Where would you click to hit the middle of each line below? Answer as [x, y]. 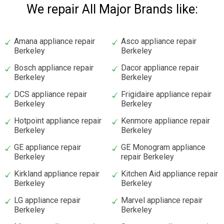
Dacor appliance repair [160, 67]
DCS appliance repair [50, 94]
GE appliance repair [47, 147]
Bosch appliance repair [54, 67]
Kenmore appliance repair [165, 120]
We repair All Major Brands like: [112, 9]
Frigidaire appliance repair [166, 94]
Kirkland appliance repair [57, 173]
